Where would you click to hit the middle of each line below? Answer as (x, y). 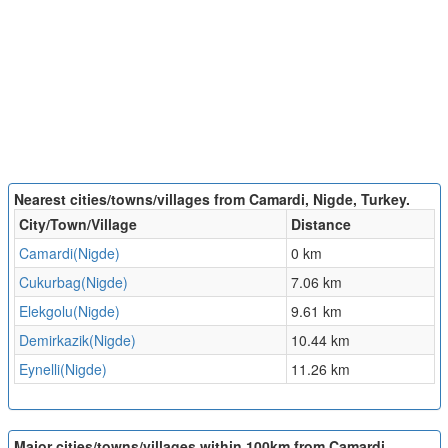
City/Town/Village (77, 224)
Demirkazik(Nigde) (77, 340)
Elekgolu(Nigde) (69, 311)
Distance (320, 224)
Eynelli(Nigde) (62, 369)
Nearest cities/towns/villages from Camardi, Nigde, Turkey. (211, 199)
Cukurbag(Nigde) (73, 282)
